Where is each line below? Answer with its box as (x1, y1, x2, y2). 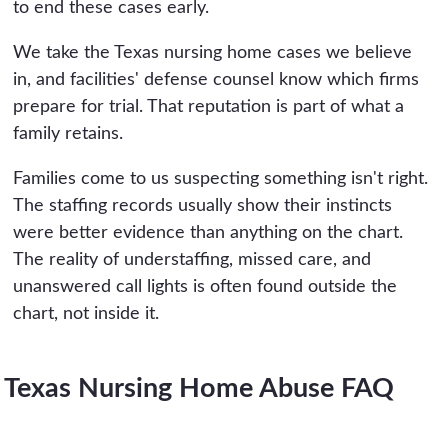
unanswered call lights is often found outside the (13, 278, 398, 297)
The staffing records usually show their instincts (13, 197, 393, 216)
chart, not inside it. (13, 305, 160, 324)
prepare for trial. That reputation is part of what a (13, 98, 405, 117)
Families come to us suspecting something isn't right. (13, 170, 429, 189)
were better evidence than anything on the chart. (13, 224, 404, 243)
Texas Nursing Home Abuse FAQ (4, 374, 395, 402)
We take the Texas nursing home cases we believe (13, 44, 413, 63)
